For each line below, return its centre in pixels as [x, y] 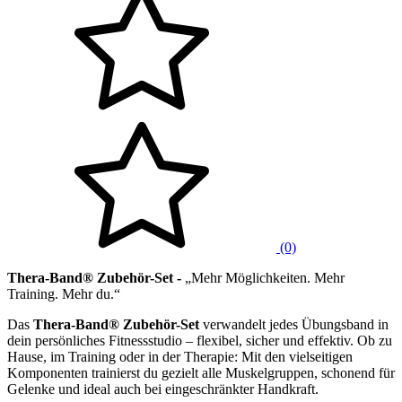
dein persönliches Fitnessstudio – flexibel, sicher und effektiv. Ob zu [200, 340]
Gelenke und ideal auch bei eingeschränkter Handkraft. [163, 389]
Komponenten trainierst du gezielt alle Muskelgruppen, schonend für [201, 372]
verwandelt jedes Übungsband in [294, 324]
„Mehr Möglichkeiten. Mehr [265, 277]
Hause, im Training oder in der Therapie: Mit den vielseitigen [180, 356]
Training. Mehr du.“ [64, 293]
